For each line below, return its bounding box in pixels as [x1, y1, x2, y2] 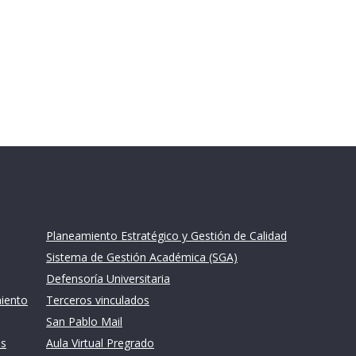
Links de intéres [46, 210, 128, 223]
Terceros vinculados [46, 292, 149, 308]
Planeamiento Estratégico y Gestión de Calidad [46, 228, 287, 243]
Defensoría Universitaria [46, 271, 170, 286]
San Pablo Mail [46, 314, 122, 329]
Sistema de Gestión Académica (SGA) [46, 250, 238, 265]
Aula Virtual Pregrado [46, 335, 154, 350]
